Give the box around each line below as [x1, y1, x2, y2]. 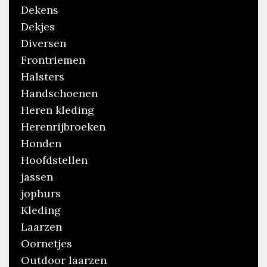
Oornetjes [21, 236, 72, 250]
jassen [21, 169, 53, 184]
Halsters [21, 69, 64, 83]
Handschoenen [21, 86, 98, 100]
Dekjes [21, 19, 55, 33]
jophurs [21, 186, 61, 200]
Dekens [21, 2, 58, 17]
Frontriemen [21, 52, 85, 67]
